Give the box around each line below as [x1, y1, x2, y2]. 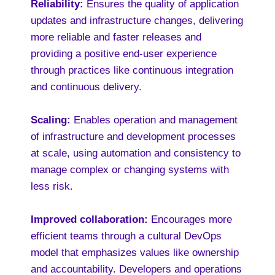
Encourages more [151, 214, 232, 225]
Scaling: [31, 114, 71, 126]
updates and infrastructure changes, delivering [31, 15, 243, 26]
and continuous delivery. [31, 81, 142, 93]
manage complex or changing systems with [31, 164, 229, 176]
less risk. [31, 180, 73, 192]
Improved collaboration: [31, 214, 151, 225]
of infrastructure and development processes [31, 131, 236, 142]
